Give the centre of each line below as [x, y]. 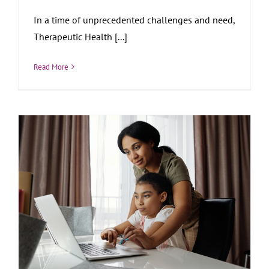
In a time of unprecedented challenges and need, [134, 20]
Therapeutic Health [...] [80, 36]
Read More [51, 67]
